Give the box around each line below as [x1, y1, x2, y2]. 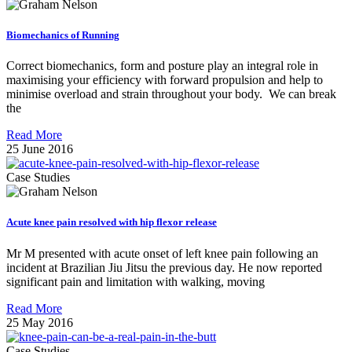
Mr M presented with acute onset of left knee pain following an [6, 246, 318, 260]
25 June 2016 [6, 142, 73, 156]
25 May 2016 [6, 315, 73, 329]
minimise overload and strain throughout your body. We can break [6, 87, 336, 101]
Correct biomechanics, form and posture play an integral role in [6, 59, 318, 73]
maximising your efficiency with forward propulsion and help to [6, 73, 323, 87]
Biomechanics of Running [6, 29, 119, 42]
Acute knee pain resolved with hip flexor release [6, 216, 217, 229]
